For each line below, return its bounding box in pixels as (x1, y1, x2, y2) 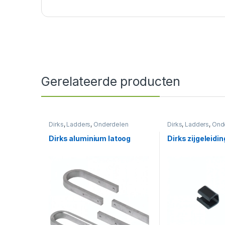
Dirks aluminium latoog (49, 134, 131, 143)
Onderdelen (93, 121, 129, 129)
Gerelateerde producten (41, 74, 181, 89)
